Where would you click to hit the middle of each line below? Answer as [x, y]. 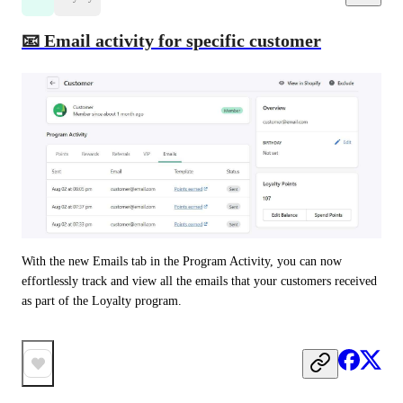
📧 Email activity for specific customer [171, 41]
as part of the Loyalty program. [103, 301]
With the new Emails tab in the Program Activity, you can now [182, 262]
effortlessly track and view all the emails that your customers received [199, 282]
